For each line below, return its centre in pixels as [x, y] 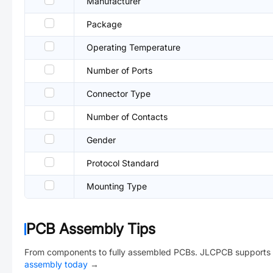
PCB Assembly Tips [91, 229]
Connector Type [119, 94]
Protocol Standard [123, 163]
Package [104, 24]
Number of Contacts [127, 117]
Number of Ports [119, 70]
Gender [101, 140]
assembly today [56, 264]
